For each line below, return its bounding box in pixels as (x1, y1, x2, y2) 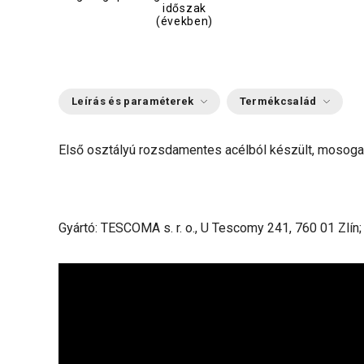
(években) (155, 15, 214, 28)
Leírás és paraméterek (71, 95, 194, 107)
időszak (162, 2, 206, 15)
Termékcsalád (239, 95, 317, 107)
